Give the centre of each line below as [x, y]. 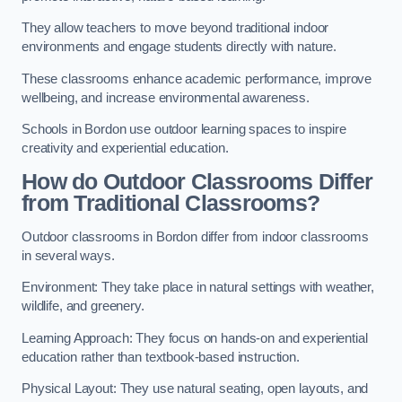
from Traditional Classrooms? [171, 203]
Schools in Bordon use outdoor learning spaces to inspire [184, 130]
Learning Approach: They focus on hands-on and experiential [195, 338]
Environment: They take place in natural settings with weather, [198, 288]
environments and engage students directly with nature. [179, 47]
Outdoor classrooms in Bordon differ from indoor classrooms [195, 236]
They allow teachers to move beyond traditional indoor [175, 28]
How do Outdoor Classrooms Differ [197, 182]
